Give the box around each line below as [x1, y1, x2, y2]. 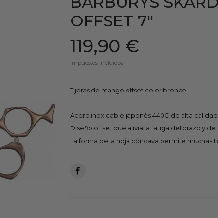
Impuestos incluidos [70, 59, 123, 66]
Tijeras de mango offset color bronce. [70, 86, 188, 94]
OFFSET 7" [70, 11, 153, 30]
